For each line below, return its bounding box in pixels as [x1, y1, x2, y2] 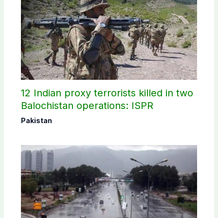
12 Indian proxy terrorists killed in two [20, 87, 193, 99]
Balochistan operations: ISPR [20, 99, 153, 111]
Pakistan [20, 116, 52, 125]
